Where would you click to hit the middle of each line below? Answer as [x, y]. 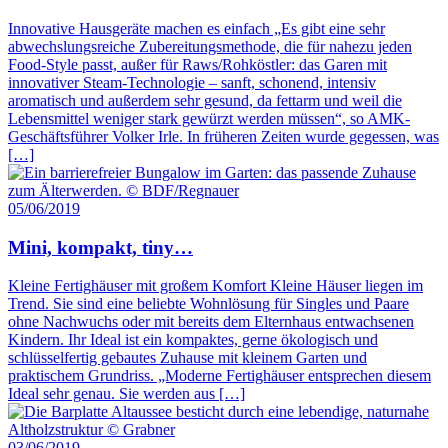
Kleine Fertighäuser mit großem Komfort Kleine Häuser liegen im [215, 286]
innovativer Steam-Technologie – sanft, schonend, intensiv [192, 83]
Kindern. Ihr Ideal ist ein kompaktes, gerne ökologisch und [193, 340]
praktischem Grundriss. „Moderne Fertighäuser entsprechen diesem [219, 376]
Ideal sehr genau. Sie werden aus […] [126, 394]
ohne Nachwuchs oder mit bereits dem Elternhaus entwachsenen [211, 322]
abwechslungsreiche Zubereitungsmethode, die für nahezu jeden [210, 47]
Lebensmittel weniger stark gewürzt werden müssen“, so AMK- [209, 119]
